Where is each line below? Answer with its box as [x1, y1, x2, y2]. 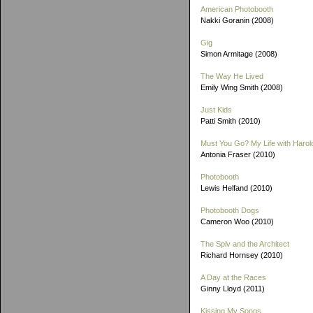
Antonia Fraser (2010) [201, 150, 275, 159]
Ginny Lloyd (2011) [201, 284, 265, 293]
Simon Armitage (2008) [201, 50, 277, 58]
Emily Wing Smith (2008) [201, 83, 283, 92]
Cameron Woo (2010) [201, 217, 274, 226]
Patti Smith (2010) [201, 117, 261, 125]
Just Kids [201, 105, 232, 114]
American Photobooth [201, 5, 273, 13]
